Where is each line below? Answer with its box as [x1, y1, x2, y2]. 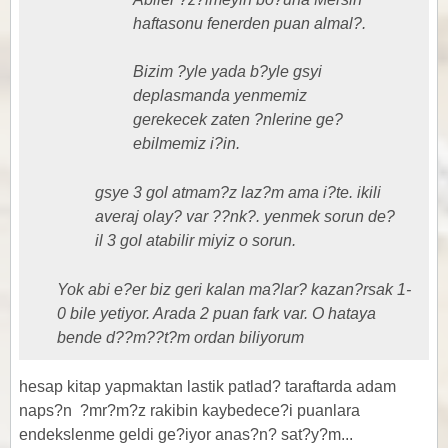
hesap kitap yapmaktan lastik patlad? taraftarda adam [19, 378, 396, 395]
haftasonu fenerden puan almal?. [133, 15, 366, 32]
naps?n [19, 402, 76, 419]
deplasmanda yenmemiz [133, 87, 307, 104]
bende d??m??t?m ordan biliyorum [57, 329, 308, 346]
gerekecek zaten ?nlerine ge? [133, 111, 343, 128]
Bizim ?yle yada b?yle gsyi [133, 63, 322, 80]
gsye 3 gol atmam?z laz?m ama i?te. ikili [95, 184, 381, 201]
